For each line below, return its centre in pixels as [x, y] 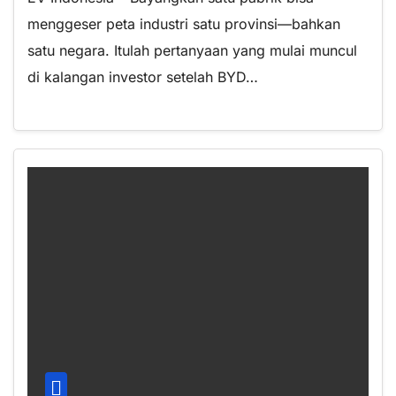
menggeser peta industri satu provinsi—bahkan [184, 23]
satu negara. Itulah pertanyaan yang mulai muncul [192, 50]
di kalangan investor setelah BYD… [143, 76]
